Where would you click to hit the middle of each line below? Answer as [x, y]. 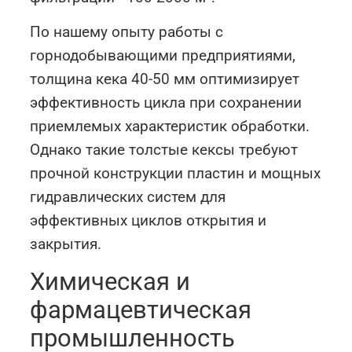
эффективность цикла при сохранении [166, 103]
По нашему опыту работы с [127, 32]
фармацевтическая [141, 310]
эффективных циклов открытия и [148, 221]
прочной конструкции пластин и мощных [176, 174]
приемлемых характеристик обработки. [170, 126]
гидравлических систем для [128, 197]
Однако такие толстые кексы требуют [164, 150]
